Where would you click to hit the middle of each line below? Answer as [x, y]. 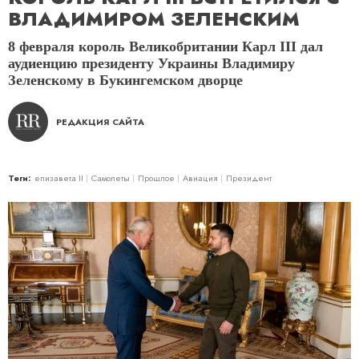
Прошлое [156, 178]
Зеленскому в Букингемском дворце [125, 80]
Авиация [200, 178]
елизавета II [59, 178]
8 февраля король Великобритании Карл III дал [165, 46]
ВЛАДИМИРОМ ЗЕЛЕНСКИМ [154, 19]
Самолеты [111, 178]
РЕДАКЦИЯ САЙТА [100, 122]
